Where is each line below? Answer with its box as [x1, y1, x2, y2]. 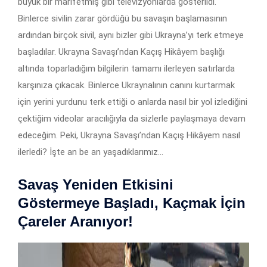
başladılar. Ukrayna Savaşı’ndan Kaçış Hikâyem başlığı [18, 46, 225, 57]
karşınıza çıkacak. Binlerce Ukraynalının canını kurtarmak [18, 79, 235, 91]
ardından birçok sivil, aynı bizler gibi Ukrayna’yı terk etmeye [18, 29, 244, 41]
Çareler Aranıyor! [18, 213, 133, 229]
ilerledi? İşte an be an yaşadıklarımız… [18, 146, 163, 157]
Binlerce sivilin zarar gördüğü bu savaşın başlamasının [18, 13, 227, 24]
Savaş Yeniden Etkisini [18, 176, 173, 193]
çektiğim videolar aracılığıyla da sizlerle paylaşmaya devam [18, 113, 246, 124]
